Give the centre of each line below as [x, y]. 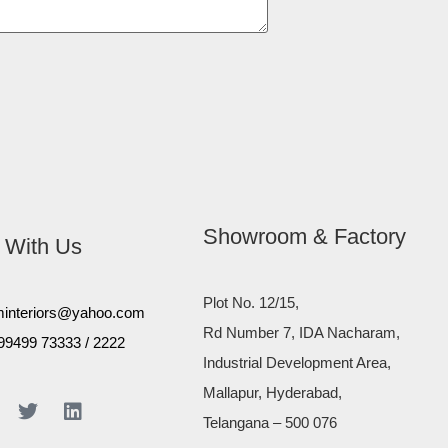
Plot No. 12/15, [251, 302]
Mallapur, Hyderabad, [273, 392]
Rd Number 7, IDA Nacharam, [302, 332]
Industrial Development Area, [297, 362]
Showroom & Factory [305, 236]
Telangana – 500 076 [270, 422]
